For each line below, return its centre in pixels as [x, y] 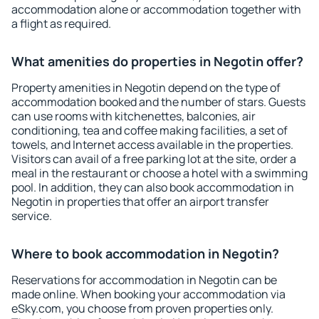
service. [32, 216]
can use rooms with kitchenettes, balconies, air [134, 116]
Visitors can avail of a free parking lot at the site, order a [154, 159]
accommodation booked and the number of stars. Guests [158, 102]
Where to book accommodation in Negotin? [145, 253]
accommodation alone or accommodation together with [156, 9]
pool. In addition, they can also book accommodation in [153, 187]
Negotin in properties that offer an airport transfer [140, 202]
